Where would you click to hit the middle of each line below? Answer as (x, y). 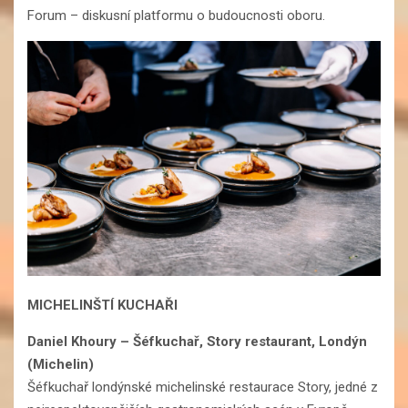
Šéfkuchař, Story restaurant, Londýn (250, 342)
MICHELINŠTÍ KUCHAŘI (102, 306)
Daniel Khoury (74, 342)
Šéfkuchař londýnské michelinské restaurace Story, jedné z (203, 388)
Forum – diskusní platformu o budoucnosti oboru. (176, 15)
